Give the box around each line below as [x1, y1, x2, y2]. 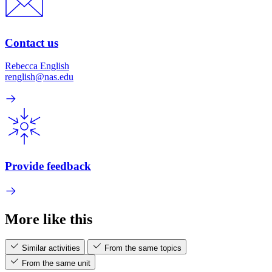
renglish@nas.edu [5, 72, 73, 83]
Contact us [5, 36, 58, 49]
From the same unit [22, 259, 90, 268]
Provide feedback [5, 159, 91, 172]
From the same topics [104, 243, 182, 253]
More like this [5, 211, 92, 227]
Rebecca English [5, 61, 69, 72]
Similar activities [22, 243, 80, 253]
